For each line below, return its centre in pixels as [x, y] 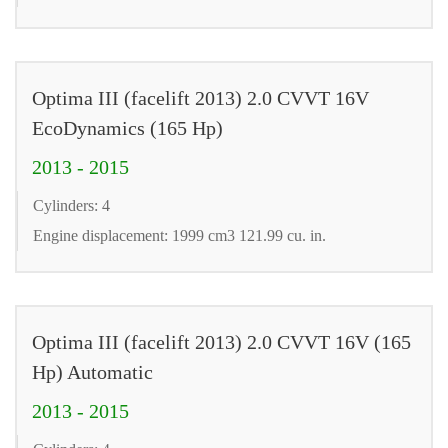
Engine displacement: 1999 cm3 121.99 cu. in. [179, 235]
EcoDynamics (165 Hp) [127, 127]
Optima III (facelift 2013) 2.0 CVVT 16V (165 [221, 341]
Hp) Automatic [92, 371]
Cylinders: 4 [71, 205]
